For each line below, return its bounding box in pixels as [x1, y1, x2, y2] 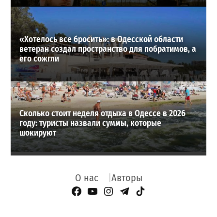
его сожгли [19, 53, 60, 64]
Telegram [124, 186, 160, 198]
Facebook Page [76, 186, 135, 198]
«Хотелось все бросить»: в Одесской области [19, 34, 184, 45]
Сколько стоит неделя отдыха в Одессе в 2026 [19, 108, 186, 119]
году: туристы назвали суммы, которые [19, 118, 162, 129]
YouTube [92, 186, 126, 198]
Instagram [108, 186, 147, 198]
